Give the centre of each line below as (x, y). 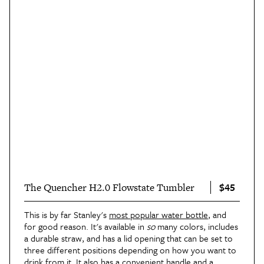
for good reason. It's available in (85, 226)
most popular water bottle (159, 214)
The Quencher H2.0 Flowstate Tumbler (109, 187)
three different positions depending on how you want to (130, 250)
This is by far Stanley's (67, 214)
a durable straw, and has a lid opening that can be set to (128, 238)
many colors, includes (197, 226)
